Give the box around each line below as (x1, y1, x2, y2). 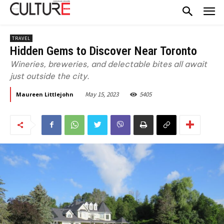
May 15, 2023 (85, 90, 118, 99)
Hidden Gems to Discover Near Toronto (10, 43, 197, 58)
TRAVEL (12, 34, 30, 41)
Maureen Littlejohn (16, 90, 73, 98)
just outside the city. (10, 70, 89, 81)
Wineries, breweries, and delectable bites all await (10, 58, 207, 69)
